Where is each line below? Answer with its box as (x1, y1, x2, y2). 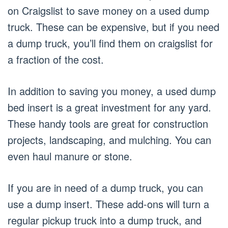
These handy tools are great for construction (8, 116, 208, 131)
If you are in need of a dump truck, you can (8, 180, 203, 195)
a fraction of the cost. (8, 52, 104, 67)
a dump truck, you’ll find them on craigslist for (8, 36, 213, 50)
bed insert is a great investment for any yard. (8, 100, 211, 115)
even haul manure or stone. (8, 149, 132, 163)
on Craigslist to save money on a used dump (8, 3, 209, 18)
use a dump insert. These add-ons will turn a (8, 196, 209, 211)
